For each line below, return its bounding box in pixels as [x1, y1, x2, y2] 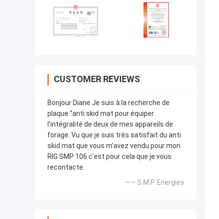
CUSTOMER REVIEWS [54, 74, 140, 85]
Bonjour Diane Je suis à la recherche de [47, 99, 170, 107]
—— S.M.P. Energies [125, 178, 184, 187]
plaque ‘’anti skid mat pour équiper [47, 109, 154, 118]
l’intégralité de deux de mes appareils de [47, 120, 173, 129]
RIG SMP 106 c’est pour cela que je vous [47, 153, 172, 161]
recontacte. [47, 163, 85, 172]
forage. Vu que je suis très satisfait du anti [47, 131, 181, 139]
